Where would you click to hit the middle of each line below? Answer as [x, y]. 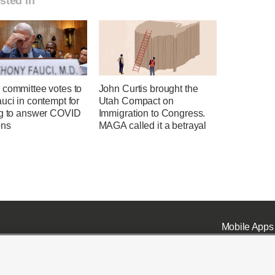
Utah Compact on [136, 101]
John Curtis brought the [148, 89]
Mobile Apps [247, 227]
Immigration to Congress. [152, 114]
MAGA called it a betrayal [153, 126]
